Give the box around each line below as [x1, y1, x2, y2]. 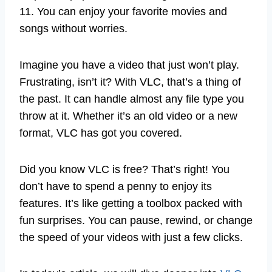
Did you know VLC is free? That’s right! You [19, 163, 229, 176]
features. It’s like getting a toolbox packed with [19, 197, 242, 210]
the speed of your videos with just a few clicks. [19, 231, 243, 244]
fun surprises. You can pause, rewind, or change [19, 214, 253, 227]
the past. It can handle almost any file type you [19, 93, 244, 106]
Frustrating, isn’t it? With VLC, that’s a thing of [19, 76, 241, 89]
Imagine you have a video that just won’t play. [19, 59, 239, 72]
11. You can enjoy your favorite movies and [19, 5, 227, 18]
